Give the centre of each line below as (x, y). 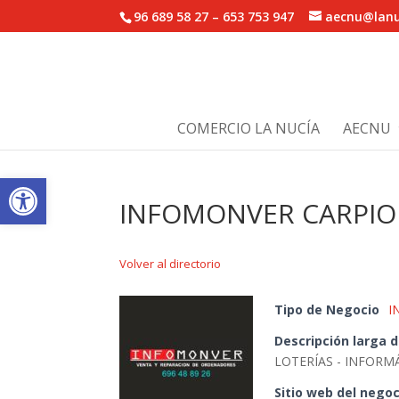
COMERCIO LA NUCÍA (248, 128)
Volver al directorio (171, 264)
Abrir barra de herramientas (98, 186)
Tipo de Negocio (327, 309)
